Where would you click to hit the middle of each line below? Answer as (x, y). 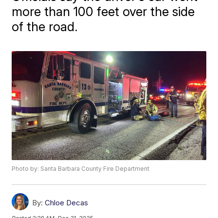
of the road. (45, 27)
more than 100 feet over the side (103, 11)
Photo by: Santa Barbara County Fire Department (81, 169)
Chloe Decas (67, 203)
